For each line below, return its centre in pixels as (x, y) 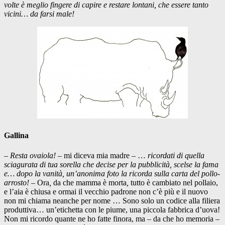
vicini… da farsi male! (39, 14)
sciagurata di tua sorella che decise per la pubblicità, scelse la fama (111, 164)
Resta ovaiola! (34, 155)
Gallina (16, 136)
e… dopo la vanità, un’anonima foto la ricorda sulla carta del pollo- (112, 173)
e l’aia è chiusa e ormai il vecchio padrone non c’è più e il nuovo (106, 191)
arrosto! (18, 182)
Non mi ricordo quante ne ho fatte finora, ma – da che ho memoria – (112, 218)
